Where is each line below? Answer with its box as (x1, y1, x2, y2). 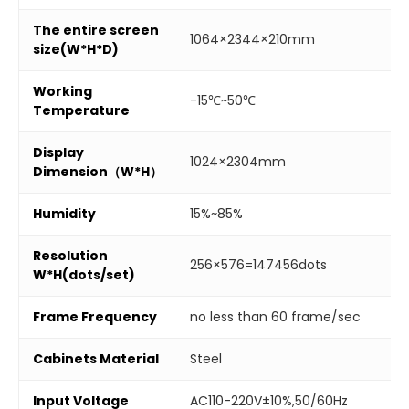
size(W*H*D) (33, 39, 119, 58)
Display (33, 142, 84, 162)
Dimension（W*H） (33, 162, 163, 181)
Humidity (33, 204, 96, 223)
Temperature (33, 100, 130, 120)
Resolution (33, 246, 108, 265)
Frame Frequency (33, 307, 157, 326)
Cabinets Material (33, 349, 159, 368)
